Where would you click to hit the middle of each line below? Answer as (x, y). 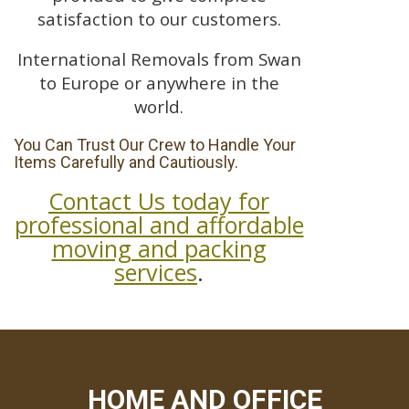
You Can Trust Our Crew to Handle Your (155, 145)
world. (159, 107)
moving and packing (159, 249)
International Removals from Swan (159, 59)
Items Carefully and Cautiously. (126, 163)
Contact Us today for (159, 201)
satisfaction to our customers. (159, 18)
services (156, 273)
